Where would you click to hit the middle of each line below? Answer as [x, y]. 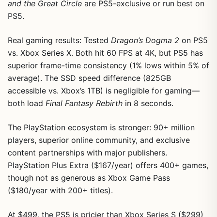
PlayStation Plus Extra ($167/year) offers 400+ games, [108, 165]
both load [27, 103]
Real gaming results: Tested [59, 40]
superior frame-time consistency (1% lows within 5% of [108, 65]
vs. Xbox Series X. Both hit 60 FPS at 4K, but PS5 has [105, 53]
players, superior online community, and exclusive [99, 140]
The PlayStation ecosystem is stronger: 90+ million [101, 127]
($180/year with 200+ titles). [60, 190]
